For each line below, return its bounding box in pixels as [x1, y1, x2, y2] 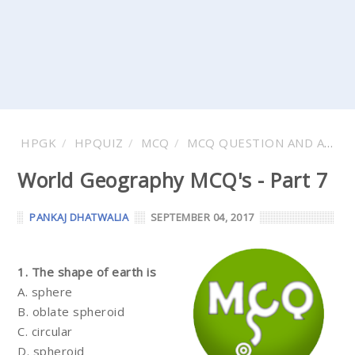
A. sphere [17, 284, 73, 300]
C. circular [17, 323, 73, 339]
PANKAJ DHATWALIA [29, 210, 129, 224]
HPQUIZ [74, 135, 124, 151]
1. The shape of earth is [17, 264, 156, 280]
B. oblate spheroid [17, 303, 124, 319]
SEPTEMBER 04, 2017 [150, 210, 254, 224]
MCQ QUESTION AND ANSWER [187, 135, 324, 151]
